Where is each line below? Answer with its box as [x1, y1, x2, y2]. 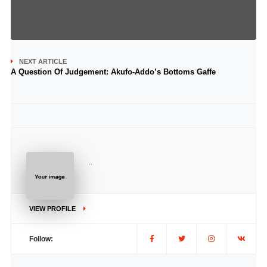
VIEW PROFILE [29, 205, 77, 212]
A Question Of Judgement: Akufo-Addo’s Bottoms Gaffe [10, 67, 216, 76]
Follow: [29, 235, 53, 243]
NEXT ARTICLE [18, 58, 67, 65]
